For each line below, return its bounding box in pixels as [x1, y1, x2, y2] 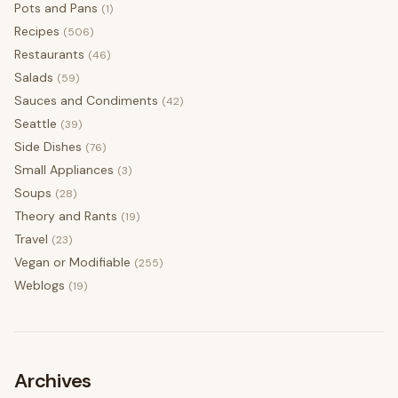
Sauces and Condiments [14, 92, 158, 109]
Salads [14, 69, 53, 86]
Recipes [14, 23, 60, 40]
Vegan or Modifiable [14, 254, 131, 271]
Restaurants [14, 46, 84, 63]
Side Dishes [14, 139, 82, 155]
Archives [14, 368, 92, 394]
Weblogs [14, 277, 65, 294]
